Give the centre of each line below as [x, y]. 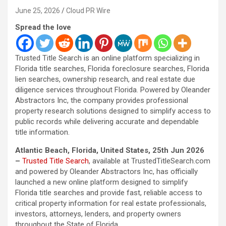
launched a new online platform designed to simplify [101, 182]
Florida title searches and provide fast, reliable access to [109, 192]
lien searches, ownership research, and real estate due [105, 79]
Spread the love [43, 27]
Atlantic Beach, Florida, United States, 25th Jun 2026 [110, 150]
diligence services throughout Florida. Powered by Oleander [113, 90]
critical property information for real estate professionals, [111, 203]
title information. [42, 132]
